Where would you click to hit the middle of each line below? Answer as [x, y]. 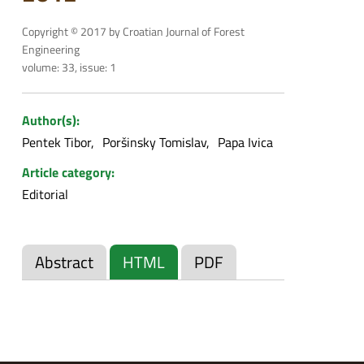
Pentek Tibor [56, 142]
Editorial [45, 194]
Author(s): [50, 120]
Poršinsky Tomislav [154, 142]
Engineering [50, 49]
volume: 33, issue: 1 [69, 67]
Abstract [64, 262]
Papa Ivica [245, 142]
